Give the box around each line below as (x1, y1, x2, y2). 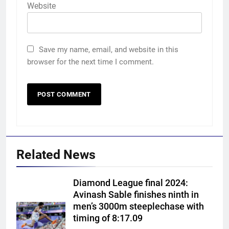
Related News (16, 147, 96, 163)
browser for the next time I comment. (27, 57, 154, 67)
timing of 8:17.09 (73, 213, 143, 224)
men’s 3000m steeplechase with (73, 201, 204, 212)
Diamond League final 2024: (73, 178, 188, 189)
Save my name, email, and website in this (39, 45, 178, 55)
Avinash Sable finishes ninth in (73, 190, 199, 200)
